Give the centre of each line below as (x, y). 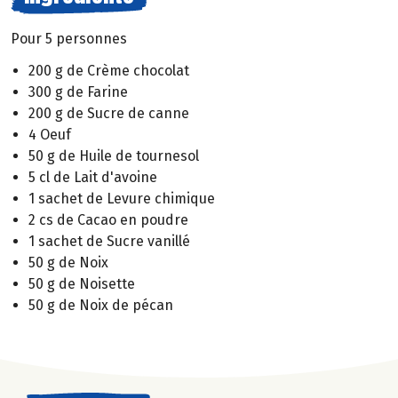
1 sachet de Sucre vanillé (109, 242)
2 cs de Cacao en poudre (108, 220)
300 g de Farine (78, 92)
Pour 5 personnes (69, 38)
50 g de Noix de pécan (101, 306)
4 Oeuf (50, 135)
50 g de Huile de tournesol (114, 156)
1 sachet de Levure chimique (122, 199)
